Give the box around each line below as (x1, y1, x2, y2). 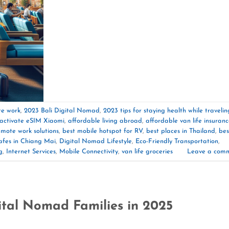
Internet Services (6, 148, 56, 155)
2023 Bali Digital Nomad (24, 107, 100, 114)
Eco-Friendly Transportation (135, 138, 218, 145)
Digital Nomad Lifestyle (59, 138, 132, 145)
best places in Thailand (146, 127, 215, 134)
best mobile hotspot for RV (62, 127, 143, 134)
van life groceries (122, 148, 173, 155)
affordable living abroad (68, 117, 142, 124)
